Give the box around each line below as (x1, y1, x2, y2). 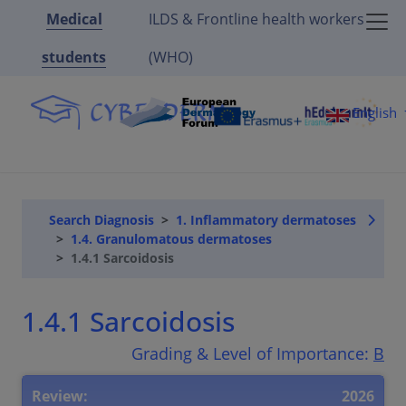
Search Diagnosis (49, 211, 154, 228)
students (42, 47, 107, 67)
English (349, 103, 401, 121)
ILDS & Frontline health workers (148, 9, 364, 29)
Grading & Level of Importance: (131, 343, 373, 365)
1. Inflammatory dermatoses (176, 211, 356, 228)
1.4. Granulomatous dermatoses (71, 230, 272, 247)
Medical (45, 9, 102, 29)
